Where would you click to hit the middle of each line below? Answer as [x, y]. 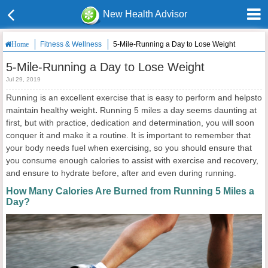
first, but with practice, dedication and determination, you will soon [130, 123]
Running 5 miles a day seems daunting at [178, 110]
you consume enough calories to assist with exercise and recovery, [132, 160]
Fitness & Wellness [71, 44]
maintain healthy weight [51, 110]
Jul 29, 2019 [23, 79]
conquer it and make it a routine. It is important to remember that [128, 135]
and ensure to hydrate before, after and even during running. [121, 173]
